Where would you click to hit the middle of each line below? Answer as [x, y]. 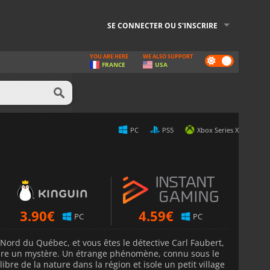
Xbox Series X [218, 130]
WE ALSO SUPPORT [168, 56]
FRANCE [114, 64]
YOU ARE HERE [109, 56]
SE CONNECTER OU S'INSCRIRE [162, 26]
